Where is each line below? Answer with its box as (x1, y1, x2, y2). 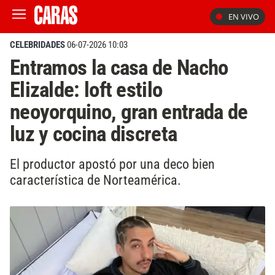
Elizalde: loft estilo (10, 77, 163, 103)
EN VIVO (228, 11, 259, 22)
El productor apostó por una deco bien (10, 155, 215, 172)
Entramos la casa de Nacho (10, 55, 228, 80)
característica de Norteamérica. (10, 171, 181, 188)
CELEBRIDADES (10, 39, 65, 50)
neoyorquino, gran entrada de (10, 99, 248, 125)
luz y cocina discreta (10, 121, 177, 147)
